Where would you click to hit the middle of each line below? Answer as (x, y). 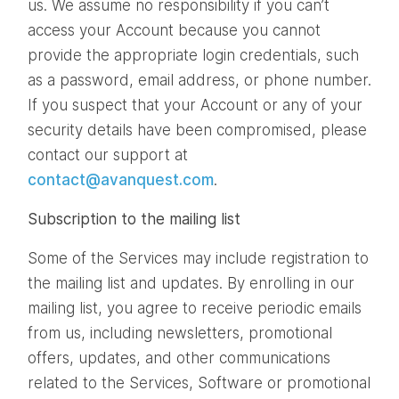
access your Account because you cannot (174, 30)
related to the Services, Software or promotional (199, 383)
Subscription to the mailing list (134, 219)
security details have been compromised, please (197, 130)
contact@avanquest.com (121, 179)
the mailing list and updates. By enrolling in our (191, 283)
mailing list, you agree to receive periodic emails (195, 308)
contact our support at (108, 155)
